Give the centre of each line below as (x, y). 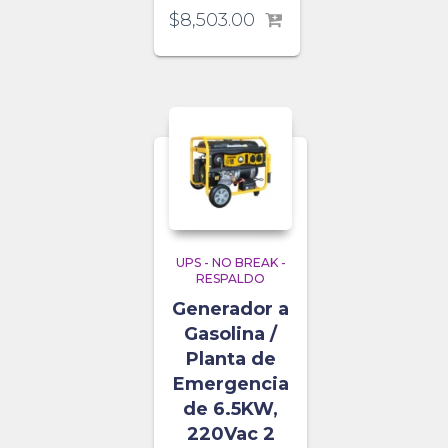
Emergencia (230, 384)
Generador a (230, 309)
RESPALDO (230, 279)
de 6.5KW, (230, 409)
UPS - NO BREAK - (230, 263)
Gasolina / (230, 334)
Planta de (230, 359)
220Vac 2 (230, 434)
